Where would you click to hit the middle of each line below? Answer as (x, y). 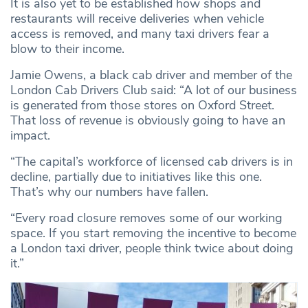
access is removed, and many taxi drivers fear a (140, 34)
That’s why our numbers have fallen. (109, 192)
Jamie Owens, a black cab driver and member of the (151, 75)
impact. (30, 136)
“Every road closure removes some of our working (146, 218)
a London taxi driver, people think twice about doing (152, 249)
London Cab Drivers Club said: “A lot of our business (154, 90)
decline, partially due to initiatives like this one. (136, 177)
